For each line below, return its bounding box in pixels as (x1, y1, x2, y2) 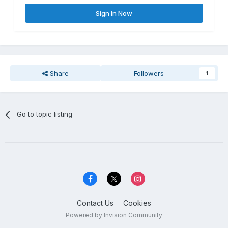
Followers (134, 69, 164, 78)
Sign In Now (96, 9, 132, 18)
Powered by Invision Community (66, 211, 162, 219)
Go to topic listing (17, 110, 73, 119)
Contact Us (77, 198, 113, 207)
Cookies (123, 198, 151, 207)
